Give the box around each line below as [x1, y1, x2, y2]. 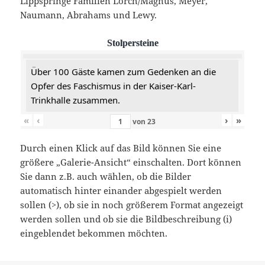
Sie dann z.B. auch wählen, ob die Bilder [20, 170, 192, 183]
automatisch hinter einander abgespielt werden [20, 185, 222, 197]
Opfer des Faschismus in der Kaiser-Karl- [31, 80, 196, 92]
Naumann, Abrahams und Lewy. [20, 9, 157, 21]
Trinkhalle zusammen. [31, 94, 121, 106]
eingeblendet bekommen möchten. [20, 227, 168, 240]
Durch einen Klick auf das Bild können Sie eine [20, 142, 222, 154]
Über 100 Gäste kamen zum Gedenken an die [31, 66, 216, 78]
